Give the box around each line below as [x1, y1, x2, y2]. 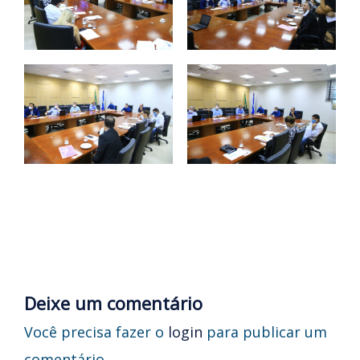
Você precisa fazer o [24, 321, 168, 342]
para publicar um [202, 321, 327, 342]
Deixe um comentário [24, 290, 202, 315]
